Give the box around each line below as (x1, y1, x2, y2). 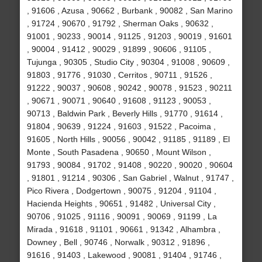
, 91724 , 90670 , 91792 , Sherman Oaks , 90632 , (26, 19, 213, 29)
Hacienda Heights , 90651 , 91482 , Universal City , (26, 199, 216, 209)
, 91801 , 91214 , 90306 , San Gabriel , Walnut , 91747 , (26, 173, 234, 183)
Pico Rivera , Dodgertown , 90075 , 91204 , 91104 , (26, 186, 216, 196)
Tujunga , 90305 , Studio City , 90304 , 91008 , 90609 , (26, 57, 230, 67)
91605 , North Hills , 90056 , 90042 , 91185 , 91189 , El (26, 135, 230, 144)
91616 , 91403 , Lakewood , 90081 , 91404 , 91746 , (26, 250, 222, 260)
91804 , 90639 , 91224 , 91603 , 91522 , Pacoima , (26, 122, 216, 132)
